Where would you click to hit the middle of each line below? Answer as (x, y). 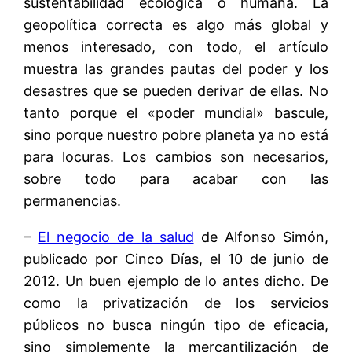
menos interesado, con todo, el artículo (176, 46)
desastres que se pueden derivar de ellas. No (176, 90)
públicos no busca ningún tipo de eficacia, (176, 324)
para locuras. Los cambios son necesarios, (176, 156)
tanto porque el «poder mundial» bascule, (176, 112)
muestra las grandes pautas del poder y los (176, 68)
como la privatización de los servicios (176, 302)
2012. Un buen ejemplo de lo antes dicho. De (176, 280)
